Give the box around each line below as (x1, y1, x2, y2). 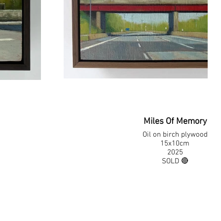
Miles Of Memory (143, 116, 207, 127)
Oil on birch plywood (142, 130, 208, 139)
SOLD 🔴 (161, 157, 188, 166)
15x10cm (160, 139, 190, 148)
